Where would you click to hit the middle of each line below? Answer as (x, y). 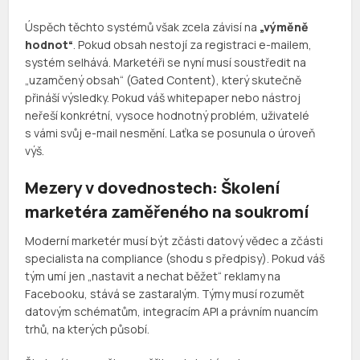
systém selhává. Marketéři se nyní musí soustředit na (166, 63)
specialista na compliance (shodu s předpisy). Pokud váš (175, 259)
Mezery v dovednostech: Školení (153, 188)
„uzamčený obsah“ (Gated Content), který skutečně (164, 80)
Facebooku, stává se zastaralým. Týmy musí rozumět (165, 294)
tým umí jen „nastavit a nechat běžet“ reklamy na (153, 276)
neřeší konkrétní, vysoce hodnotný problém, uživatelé (168, 116)
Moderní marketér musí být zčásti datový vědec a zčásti (174, 241)
